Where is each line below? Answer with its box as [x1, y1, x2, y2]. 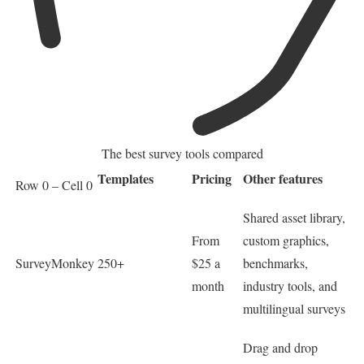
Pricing [192, 169, 232, 188]
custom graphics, [243, 232, 329, 249]
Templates [97, 169, 154, 188]
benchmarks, [243, 254, 308, 272]
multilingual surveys [243, 300, 345, 318]
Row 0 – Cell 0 [15, 176, 93, 194]
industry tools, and [243, 277, 337, 295]
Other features [243, 169, 323, 188]
